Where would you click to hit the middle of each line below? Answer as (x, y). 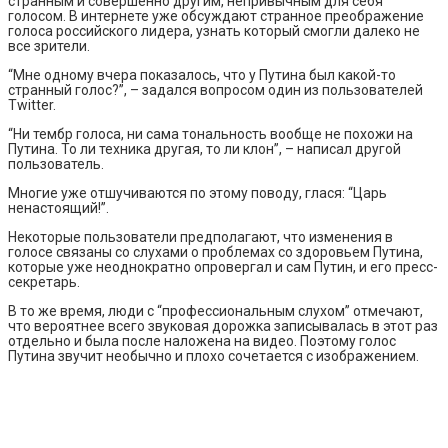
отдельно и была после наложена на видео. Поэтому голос (202, 340)
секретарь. (44, 281)
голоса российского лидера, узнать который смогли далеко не (214, 30)
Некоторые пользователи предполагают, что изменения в (200, 236)
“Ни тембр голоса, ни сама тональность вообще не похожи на (210, 133)
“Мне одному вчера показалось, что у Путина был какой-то (202, 74)
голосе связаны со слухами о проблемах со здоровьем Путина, (215, 251)
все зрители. (49, 45)
